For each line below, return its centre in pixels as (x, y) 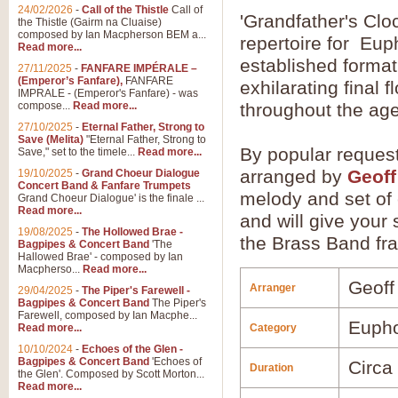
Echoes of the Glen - (132, 349)
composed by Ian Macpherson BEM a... (112, 35)
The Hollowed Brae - (132, 232)
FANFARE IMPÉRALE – (139, 68)
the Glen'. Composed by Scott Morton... (111, 374)
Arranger (273, 288)
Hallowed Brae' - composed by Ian (100, 257)
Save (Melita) (51, 139)
